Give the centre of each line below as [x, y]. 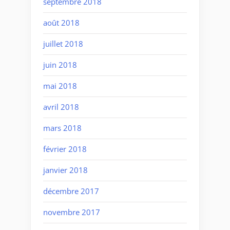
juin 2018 [60, 65]
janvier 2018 [65, 170]
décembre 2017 [71, 191]
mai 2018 [60, 86]
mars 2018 [62, 128]
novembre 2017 [72, 212]
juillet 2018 [63, 44]
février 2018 [65, 149]
